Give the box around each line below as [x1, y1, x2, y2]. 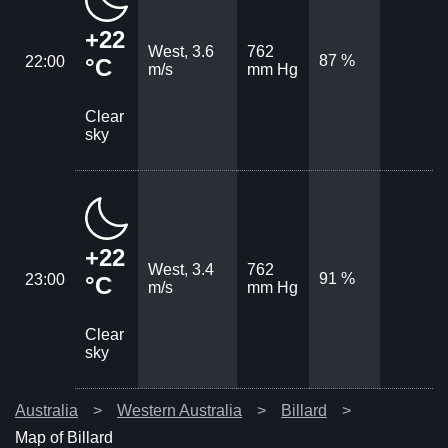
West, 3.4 [148, 260, 214, 278]
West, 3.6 [148, 42, 214, 60]
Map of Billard [15, 428, 113, 446]
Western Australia [117, 401, 242, 419]
